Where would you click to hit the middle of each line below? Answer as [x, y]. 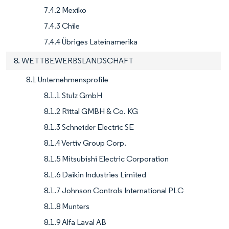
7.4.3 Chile [62, 26]
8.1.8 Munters [67, 207]
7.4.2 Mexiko [65, 10]
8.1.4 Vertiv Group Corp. [85, 143]
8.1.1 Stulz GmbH [73, 96]
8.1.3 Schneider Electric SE [89, 127]
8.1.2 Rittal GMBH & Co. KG [91, 111]
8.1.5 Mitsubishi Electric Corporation [106, 159]
